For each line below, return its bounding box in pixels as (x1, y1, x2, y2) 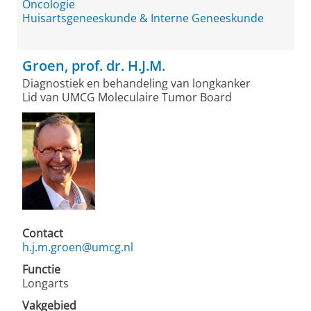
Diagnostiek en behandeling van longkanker (22, 76, 251, 91)
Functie (22, 262, 60, 277)
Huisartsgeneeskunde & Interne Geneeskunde (22, 10, 264, 26)
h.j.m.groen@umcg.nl (22, 239, 133, 255)
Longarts (22, 276, 69, 291)
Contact (22, 226, 63, 241)
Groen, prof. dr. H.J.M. (22, 56, 165, 75)
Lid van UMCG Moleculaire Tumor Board (22, 90, 232, 105)
